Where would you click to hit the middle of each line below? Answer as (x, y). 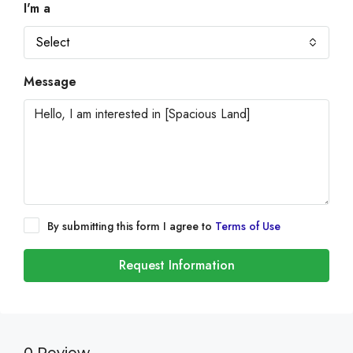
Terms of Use (248, 226)
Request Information (176, 265)
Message (50, 82)
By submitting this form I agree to (131, 226)
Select (53, 42)
